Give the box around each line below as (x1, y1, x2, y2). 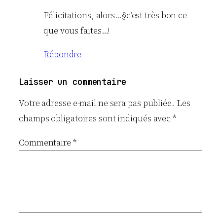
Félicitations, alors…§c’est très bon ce (43, 9, 187, 21)
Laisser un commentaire (19, 76, 126, 88)
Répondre (43, 48, 82, 61)
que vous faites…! (43, 24, 110, 37)
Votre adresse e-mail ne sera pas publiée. (19, 97, 175, 110)
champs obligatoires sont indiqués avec (19, 112, 173, 125)
